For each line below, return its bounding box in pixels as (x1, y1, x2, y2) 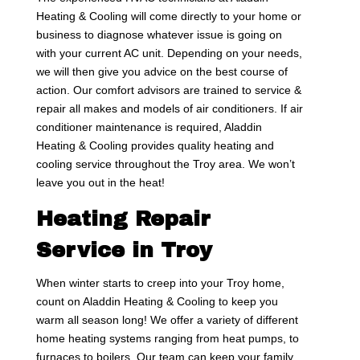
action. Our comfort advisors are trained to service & (35, 83, 301, 96)
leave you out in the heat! (35, 175, 165, 189)
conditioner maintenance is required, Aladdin (35, 120, 262, 133)
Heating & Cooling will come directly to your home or (35, 9, 301, 22)
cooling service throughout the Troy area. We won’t (35, 157, 295, 170)
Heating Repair (35, 207, 211, 230)
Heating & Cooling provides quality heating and (35, 138, 274, 152)
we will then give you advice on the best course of (35, 64, 288, 78)
